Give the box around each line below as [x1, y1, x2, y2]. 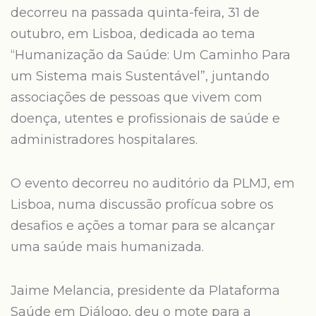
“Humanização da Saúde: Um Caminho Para [11, 47, 291, 63]
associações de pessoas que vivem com [11, 90, 262, 105]
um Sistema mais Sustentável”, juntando [11, 68, 269, 84]
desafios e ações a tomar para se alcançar [11, 218, 275, 233]
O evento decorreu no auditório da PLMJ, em [11, 176, 295, 191]
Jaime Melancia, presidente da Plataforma [11, 283, 280, 298]
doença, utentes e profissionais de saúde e [11, 111, 280, 126]
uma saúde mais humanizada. [11, 239, 204, 255]
